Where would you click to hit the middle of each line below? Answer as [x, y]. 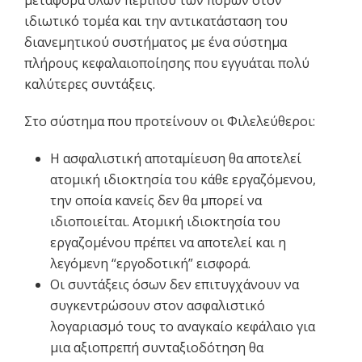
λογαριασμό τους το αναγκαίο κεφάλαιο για [183, 327]
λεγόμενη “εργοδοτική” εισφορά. [152, 264]
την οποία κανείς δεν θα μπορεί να [156, 201]
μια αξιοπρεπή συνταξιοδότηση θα [157, 348]
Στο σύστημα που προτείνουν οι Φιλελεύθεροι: [170, 122]
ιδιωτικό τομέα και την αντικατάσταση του [156, 21]
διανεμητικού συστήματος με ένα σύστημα [156, 42]
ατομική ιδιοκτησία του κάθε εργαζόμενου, [183, 180]
